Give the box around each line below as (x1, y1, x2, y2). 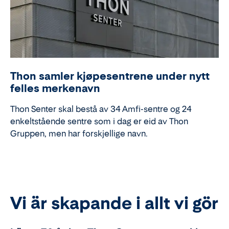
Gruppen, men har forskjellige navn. (10, 128, 148, 139)
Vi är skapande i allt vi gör (10, 193, 218, 213)
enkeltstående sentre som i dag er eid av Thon (10, 116, 188, 126)
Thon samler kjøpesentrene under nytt (10, 70, 210, 82)
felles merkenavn (10, 82, 100, 95)
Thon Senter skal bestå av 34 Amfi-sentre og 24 (10, 103, 191, 114)
